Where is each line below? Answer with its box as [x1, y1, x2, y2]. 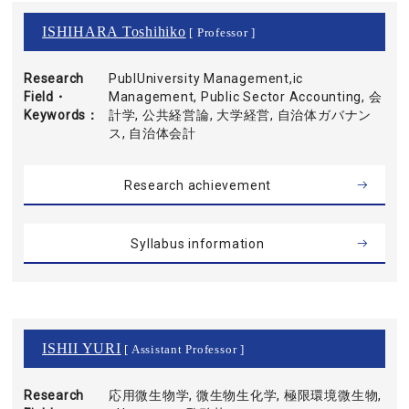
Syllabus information [131, 236, 265, 251]
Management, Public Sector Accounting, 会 [108, 89, 383, 104]
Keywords [24, 108, 87, 122]
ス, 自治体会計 [108, 126, 196, 141]
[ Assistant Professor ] [121, 343, 245, 356]
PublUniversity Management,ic [108, 71, 304, 86]
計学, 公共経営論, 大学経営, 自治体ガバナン [108, 108, 372, 122]
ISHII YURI [42, 341, 121, 356]
